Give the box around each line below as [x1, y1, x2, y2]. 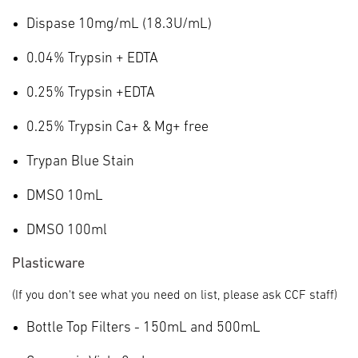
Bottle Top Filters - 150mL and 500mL [26, 320, 261, 336]
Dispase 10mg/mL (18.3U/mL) [26, 16, 212, 32]
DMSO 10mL [26, 188, 103, 204]
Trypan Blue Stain [26, 153, 134, 169]
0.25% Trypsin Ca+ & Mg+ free [26, 119, 209, 135]
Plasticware [12, 256, 85, 272]
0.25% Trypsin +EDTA [26, 85, 155, 101]
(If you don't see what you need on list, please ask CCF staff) [12, 288, 337, 302]
